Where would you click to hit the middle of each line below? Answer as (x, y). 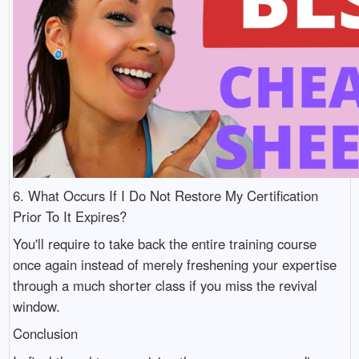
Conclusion (45, 334)
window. (36, 307)
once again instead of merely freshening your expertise (174, 265)
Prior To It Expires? (69, 216)
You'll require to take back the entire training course (164, 244)
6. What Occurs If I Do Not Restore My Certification (165, 195)
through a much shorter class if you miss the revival (165, 286)
